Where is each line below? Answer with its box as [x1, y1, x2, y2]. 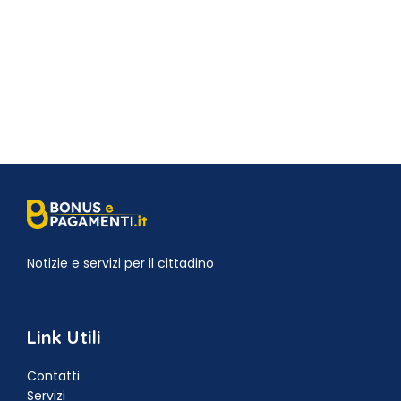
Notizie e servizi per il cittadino [27, 253, 214, 272]
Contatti [27, 366, 80, 385]
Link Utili [27, 325, 101, 348]
